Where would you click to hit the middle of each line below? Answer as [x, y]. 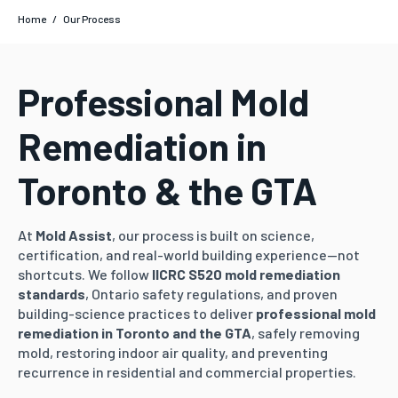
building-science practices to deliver [137, 313]
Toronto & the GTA [167, 190]
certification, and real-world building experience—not [189, 255]
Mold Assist [74, 235]
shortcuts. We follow [85, 274]
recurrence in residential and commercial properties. [187, 372]
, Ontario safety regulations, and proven [211, 294]
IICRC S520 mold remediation [246, 274]
